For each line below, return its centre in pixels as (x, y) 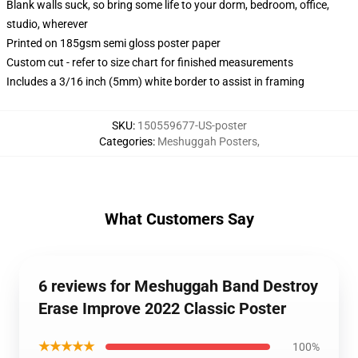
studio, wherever (47, 24)
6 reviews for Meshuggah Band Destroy (178, 286)
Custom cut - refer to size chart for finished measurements (150, 62)
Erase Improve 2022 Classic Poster (162, 308)
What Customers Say (179, 219)
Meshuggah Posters (207, 141)
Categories (125, 141)
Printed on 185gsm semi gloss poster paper (113, 43)
